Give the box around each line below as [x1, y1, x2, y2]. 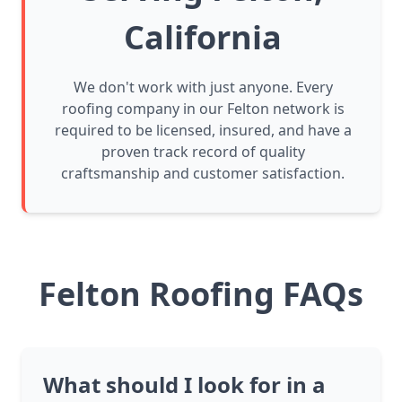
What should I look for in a [43, 370, 326, 400]
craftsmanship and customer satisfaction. [61, 163, 345, 184]
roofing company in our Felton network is [61, 99, 345, 119]
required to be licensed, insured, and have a [54, 120, 352, 141]
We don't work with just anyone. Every [73, 77, 333, 98]
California [124, 15, 282, 60]
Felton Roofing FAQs [39, 272, 363, 317]
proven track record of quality [100, 142, 305, 162]
